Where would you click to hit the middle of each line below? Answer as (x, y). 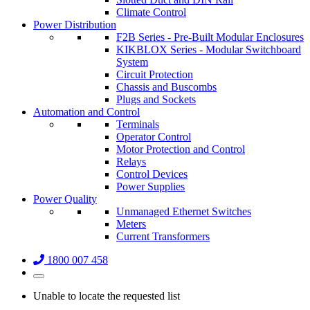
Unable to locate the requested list (107, 296)
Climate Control (151, 12)
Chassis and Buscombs (166, 87)
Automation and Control (86, 112)
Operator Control (154, 137)
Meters (131, 224)
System (132, 62)
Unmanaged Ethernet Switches (184, 211)
